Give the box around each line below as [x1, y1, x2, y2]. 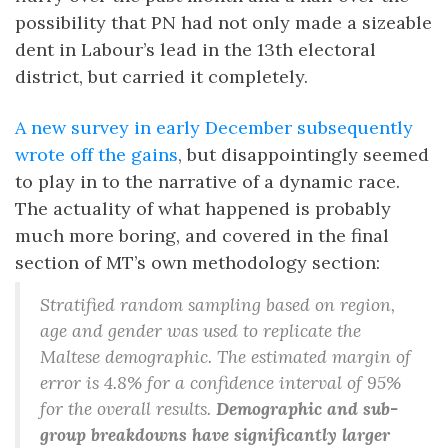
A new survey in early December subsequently [15, 116, 413, 139]
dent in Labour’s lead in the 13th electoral [15, 38, 376, 61]
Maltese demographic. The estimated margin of [40, 345, 411, 368]
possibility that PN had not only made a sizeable [15, 11, 432, 34]
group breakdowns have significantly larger [40, 423, 390, 446]
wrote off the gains [15, 143, 178, 166]
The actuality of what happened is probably [15, 197, 391, 220]
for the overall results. [40, 397, 216, 420]
